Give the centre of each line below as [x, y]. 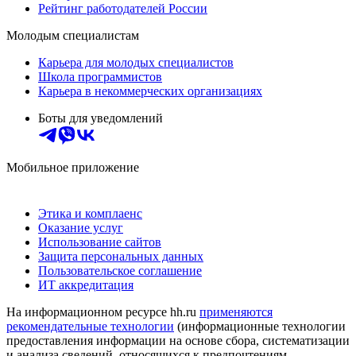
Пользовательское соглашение [120, 271]
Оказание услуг [81, 228]
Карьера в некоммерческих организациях [150, 91]
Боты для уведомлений [101, 118]
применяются [236, 312]
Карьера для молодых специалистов [136, 63]
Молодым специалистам [73, 36]
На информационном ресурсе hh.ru [103, 312]
